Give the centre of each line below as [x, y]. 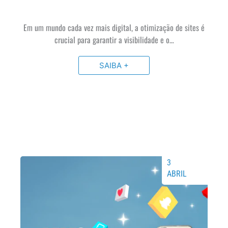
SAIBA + [114, 65]
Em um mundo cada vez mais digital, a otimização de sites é [114, 27]
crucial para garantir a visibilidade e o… [114, 39]
